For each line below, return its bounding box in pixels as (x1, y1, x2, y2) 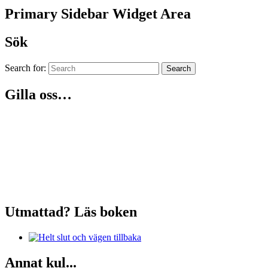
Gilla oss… (5, 86, 72, 102)
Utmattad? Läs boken (5, 203, 137, 220)
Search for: (5, 62, 46, 73)
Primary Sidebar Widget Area (5, 6, 191, 22)
